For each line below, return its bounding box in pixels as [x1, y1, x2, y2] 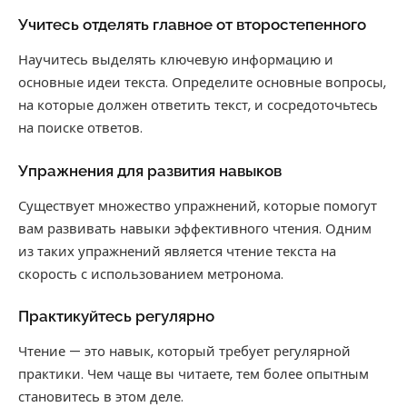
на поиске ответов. [18, 117, 143, 137]
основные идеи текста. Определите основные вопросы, [18, 72, 386, 92]
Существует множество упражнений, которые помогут [18, 195, 377, 215]
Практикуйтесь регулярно [18, 307, 214, 326]
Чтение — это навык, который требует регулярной [18, 342, 351, 362]
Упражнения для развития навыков [18, 161, 282, 180]
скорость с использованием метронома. [18, 263, 283, 283]
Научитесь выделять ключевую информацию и [18, 49, 333, 69]
